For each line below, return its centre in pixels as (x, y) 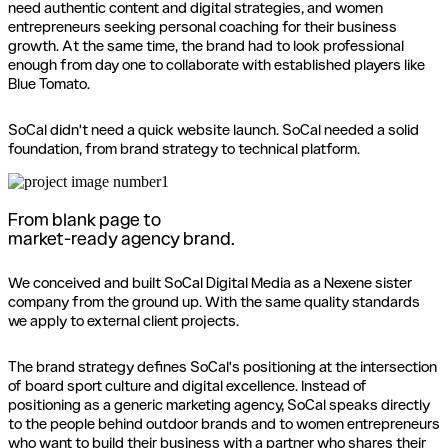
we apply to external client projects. (123, 320)
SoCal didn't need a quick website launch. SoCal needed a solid (213, 129)
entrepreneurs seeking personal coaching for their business (202, 26)
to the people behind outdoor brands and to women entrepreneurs (224, 423)
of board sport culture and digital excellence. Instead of (187, 385)
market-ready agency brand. (121, 237)
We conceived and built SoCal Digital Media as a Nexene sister (210, 282)
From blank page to (84, 218)
